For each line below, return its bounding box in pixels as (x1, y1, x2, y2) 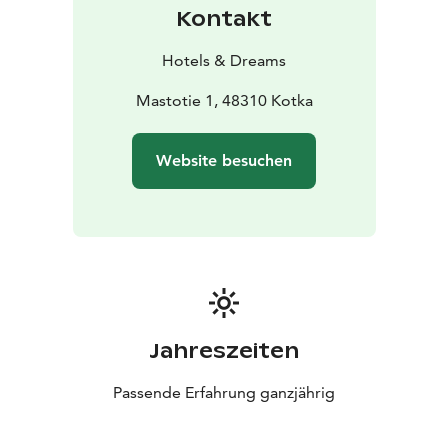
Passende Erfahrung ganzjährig (113, 383, 335, 403)
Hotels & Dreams (162, 51, 286, 71)
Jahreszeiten (149, 338, 299, 365)
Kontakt (176, 6, 272, 33)
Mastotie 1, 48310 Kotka (135, 91, 313, 111)
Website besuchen (156, 151, 292, 171)
